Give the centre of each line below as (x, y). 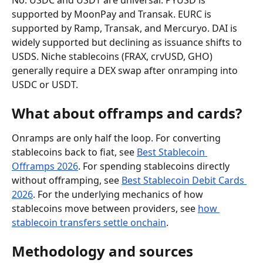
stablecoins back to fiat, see (74, 152)
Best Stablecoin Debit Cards (184, 180)
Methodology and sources (102, 251)
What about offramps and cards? (127, 113)
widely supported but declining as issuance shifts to (128, 42)
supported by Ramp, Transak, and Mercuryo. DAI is (126, 28)
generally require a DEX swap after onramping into (126, 70)
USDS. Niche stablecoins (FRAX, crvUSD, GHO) (113, 56)
